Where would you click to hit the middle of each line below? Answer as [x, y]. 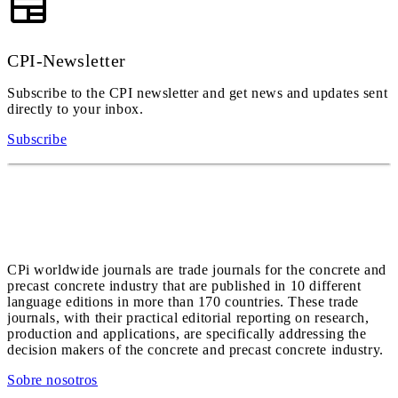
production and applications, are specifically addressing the [187, 334]
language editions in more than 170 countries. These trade [183, 302]
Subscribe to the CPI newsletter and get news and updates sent [198, 93]
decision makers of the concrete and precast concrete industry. [195, 350]
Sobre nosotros [53, 380]
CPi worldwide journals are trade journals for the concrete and [197, 270]
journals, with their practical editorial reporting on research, [188, 318]
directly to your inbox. [76, 109]
